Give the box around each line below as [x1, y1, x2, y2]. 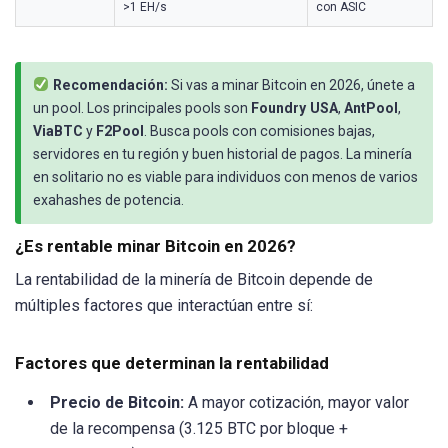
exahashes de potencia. [33, 191, 184, 208]
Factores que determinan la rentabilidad [15, 352, 329, 373]
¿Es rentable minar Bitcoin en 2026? [15, 235, 296, 256]
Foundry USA [251, 99, 338, 116]
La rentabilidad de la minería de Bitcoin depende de [15, 269, 373, 289]
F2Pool [96, 122, 144, 139]
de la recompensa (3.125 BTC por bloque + [50, 418, 348, 438]
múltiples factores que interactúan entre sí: [15, 295, 313, 315]
